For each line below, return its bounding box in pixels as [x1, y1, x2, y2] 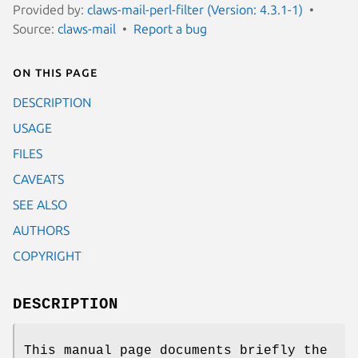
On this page [13, 64, 97, 79]
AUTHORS [13, 222, 70, 237]
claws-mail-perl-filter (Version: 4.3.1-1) [87, 2, 303, 17]
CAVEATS [13, 171, 64, 186]
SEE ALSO [13, 197, 67, 212]
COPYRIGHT [13, 248, 82, 263]
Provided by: [13, 2, 87, 17]
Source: [13, 21, 58, 36]
